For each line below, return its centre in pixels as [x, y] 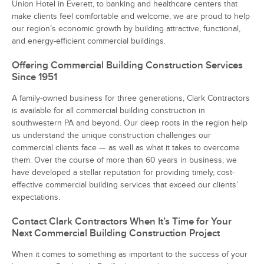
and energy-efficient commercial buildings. [89, 41]
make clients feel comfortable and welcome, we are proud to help [131, 16]
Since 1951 [34, 77]
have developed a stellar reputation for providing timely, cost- [123, 172]
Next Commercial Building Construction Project [116, 233]
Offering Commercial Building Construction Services [127, 65]
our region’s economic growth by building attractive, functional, [126, 28]
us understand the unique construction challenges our [111, 135]
